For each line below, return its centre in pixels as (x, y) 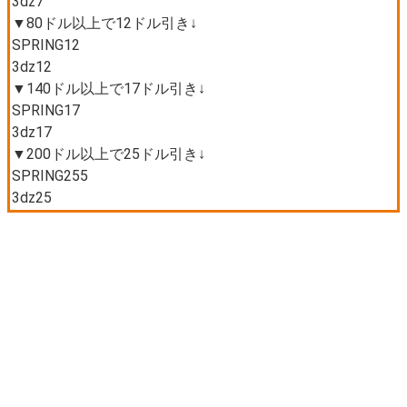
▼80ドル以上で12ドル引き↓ (104, 23)
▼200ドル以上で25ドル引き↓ (108, 154)
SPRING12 (45, 45)
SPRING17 (45, 110)
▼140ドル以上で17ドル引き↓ (108, 88)
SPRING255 (50, 175)
